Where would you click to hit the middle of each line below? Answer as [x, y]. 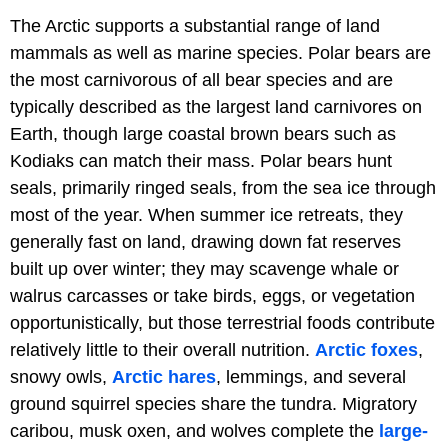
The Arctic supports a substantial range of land [195, 26]
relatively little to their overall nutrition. [162, 350]
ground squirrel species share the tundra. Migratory [213, 404]
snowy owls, [61, 377]
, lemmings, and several [311, 377]
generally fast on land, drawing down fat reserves [205, 242]
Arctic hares [164, 377]
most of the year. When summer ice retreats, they [206, 215]
